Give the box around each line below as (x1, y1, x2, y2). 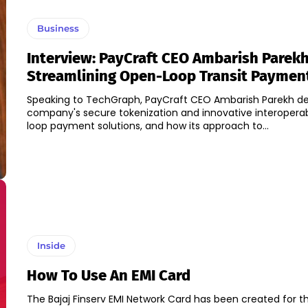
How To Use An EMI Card (26, 266, 190, 285)
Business (36, 23, 79, 34)
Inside (36, 240, 65, 252)
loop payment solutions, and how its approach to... (26, 119, 269, 133)
